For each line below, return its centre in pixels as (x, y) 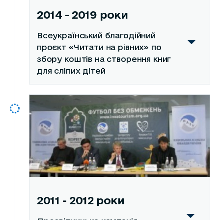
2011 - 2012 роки (81, 200)
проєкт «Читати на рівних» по (99, 47)
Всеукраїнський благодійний (96, 36)
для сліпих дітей (71, 71)
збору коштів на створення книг (104, 59)
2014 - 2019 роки (82, 15)
